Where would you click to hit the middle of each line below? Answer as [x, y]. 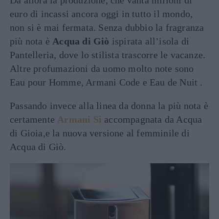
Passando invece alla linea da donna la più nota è [109, 106]
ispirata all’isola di [151, 41]
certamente [34, 120]
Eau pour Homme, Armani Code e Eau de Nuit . [106, 82]
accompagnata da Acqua [152, 120]
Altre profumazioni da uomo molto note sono [102, 69]
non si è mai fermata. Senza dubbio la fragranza [107, 28]
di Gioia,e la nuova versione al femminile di [100, 133]
